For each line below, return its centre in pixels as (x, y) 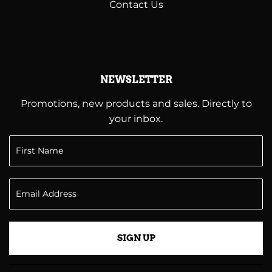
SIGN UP (136, 238)
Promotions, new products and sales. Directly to (136, 104)
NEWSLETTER (136, 80)
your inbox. (136, 119)
